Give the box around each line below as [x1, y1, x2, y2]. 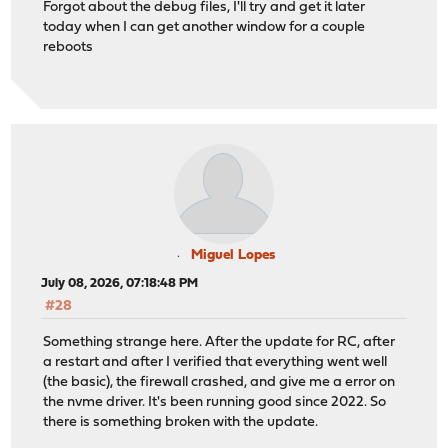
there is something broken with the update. [43, 415, 319, 431]
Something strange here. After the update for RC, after [43, 335, 396, 351]
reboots [43, 40, 94, 56]
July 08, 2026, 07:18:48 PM [41, 276, 199, 290]
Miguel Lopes [191, 247, 275, 263]
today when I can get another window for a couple [43, 20, 366, 36]
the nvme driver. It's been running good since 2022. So [43, 395, 387, 411]
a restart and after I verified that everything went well [43, 355, 388, 371]
